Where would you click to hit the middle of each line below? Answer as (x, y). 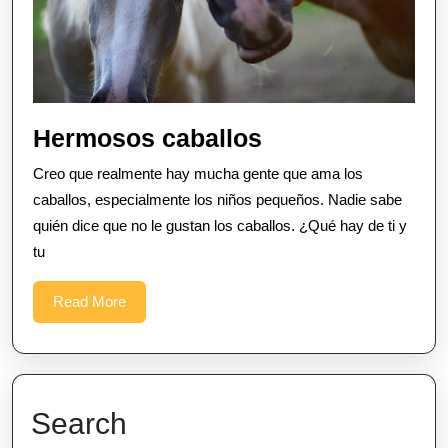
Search (79, 423)
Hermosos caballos (147, 137)
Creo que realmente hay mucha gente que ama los (198, 173)
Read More (89, 301)
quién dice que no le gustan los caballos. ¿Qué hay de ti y (220, 225)
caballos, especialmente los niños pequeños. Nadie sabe (217, 199)
